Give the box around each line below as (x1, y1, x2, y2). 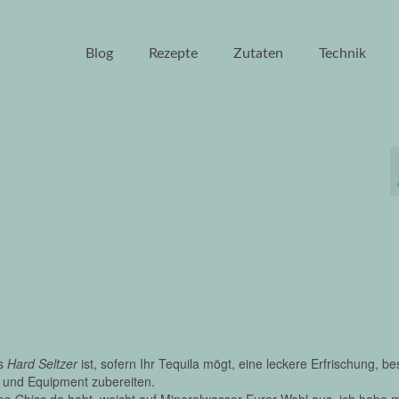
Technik (319, 46, 366, 61)
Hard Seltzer (7, 354, 77, 372)
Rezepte (149, 46, 198, 61)
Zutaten (233, 46, 283, 61)
